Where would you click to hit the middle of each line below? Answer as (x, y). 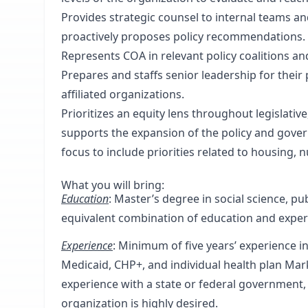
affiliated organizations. (123, 94)
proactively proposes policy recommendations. (183, 36)
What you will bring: (113, 185)
